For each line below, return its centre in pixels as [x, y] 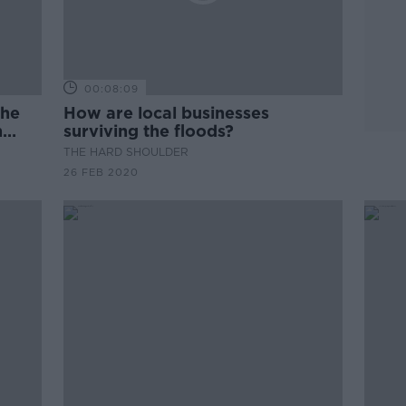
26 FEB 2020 [101, 172]
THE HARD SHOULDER [126, 152]
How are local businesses [167, 113]
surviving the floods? [149, 131]
